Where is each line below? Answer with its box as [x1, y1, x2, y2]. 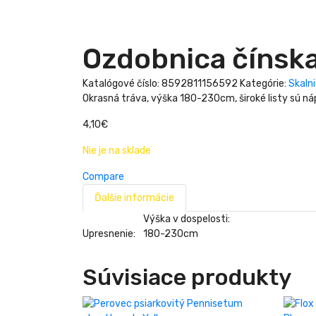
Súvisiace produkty [83, 263, 291, 291]
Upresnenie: [83, 227, 135, 240]
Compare [83, 170, 124, 183]
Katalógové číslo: [83, 77, 162, 90]
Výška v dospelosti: [143, 212, 230, 225]
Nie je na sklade [83, 144, 151, 157]
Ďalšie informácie [95, 191, 174, 204]
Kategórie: [240, 77, 288, 90]
